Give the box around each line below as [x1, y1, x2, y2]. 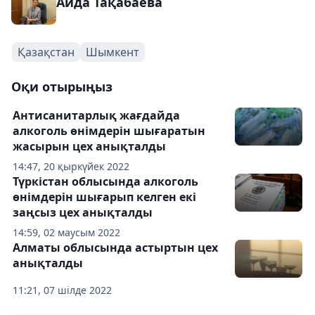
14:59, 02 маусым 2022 [13, 225, 120, 239]
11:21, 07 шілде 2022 [13, 283, 112, 297]
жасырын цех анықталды [13, 138, 166, 154]
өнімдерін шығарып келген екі [13, 188, 196, 205]
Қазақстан [18, 44, 75, 60]
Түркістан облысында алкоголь [13, 173, 198, 189]
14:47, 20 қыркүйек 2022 [13, 159, 129, 173]
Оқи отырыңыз [11, 77, 112, 95]
